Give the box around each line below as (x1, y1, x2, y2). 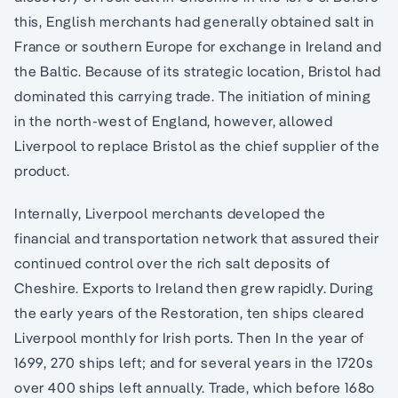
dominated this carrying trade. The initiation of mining (14, 87, 371, 106)
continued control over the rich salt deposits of (14, 254, 330, 273)
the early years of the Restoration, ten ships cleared (14, 304, 364, 322)
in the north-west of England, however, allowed (14, 112, 333, 131)
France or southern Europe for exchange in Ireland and (14, 37, 382, 56)
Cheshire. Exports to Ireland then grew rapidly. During (14, 279, 375, 298)
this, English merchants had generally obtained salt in (14, 12, 376, 31)
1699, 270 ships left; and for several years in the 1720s (14, 354, 374, 372)
